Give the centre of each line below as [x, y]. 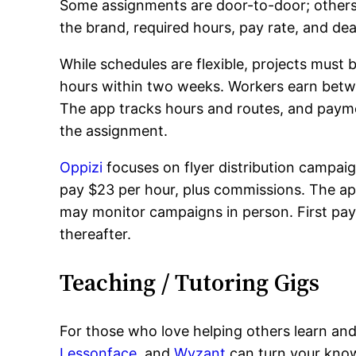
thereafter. [96, 234]
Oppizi [81, 167]
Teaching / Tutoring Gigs [190, 282]
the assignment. [114, 131]
